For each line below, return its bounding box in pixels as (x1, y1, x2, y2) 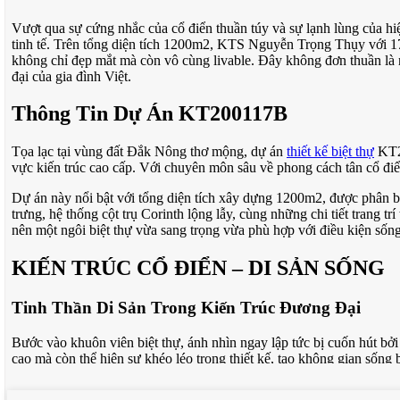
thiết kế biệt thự (287, 144, 374, 160)
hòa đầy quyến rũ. (12, 366, 113, 382)
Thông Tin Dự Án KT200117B (12, 102, 287, 126)
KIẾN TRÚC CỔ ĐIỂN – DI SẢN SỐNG (12, 256, 385, 280)
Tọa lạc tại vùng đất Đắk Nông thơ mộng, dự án (12, 144, 287, 160)
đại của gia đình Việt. (12, 68, 131, 84)
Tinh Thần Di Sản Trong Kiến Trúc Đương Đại (12, 298, 361, 318)
